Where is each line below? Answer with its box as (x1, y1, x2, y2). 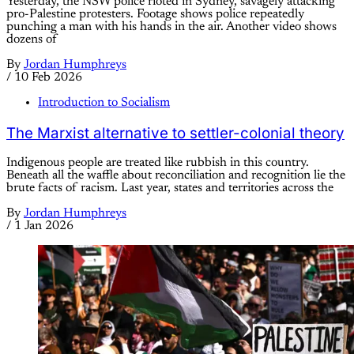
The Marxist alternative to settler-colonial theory (6, 123, 345, 142)
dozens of (6, 32, 57, 46)
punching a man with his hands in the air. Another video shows (6, 20, 337, 33)
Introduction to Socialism (38, 96, 170, 109)
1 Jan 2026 (14, 220, 73, 233)
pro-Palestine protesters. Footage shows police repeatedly (6, 7, 304, 21)
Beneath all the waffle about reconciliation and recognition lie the (6, 169, 345, 183)
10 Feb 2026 (14, 70, 82, 84)
